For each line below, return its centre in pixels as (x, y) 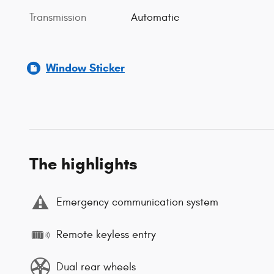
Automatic (155, 18)
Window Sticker (85, 68)
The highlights (83, 164)
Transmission (58, 18)
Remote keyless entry (106, 235)
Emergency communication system (137, 202)
